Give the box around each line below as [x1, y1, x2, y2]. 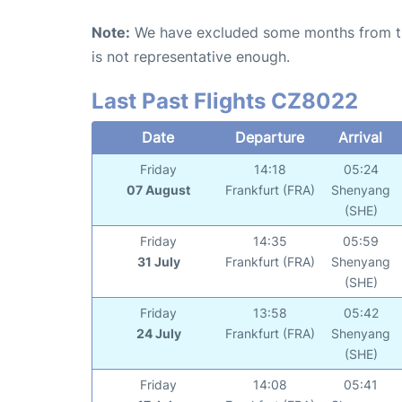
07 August [127, 181, 191, 197]
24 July [135, 325, 181, 341]
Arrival [338, 127, 383, 146]
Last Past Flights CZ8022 [92, 87, 358, 114]
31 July [136, 253, 180, 269]
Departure [234, 127, 304, 146]
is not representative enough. [92, 47, 290, 66]
